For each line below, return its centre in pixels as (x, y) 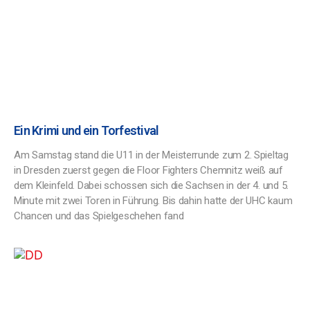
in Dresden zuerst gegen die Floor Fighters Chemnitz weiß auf (148, 170)
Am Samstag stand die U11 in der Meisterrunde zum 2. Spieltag (151, 155)
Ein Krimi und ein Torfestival (86, 130)
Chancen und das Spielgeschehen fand (99, 216)
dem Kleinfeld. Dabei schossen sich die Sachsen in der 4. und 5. (151, 185)
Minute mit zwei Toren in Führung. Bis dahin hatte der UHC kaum (153, 201)
